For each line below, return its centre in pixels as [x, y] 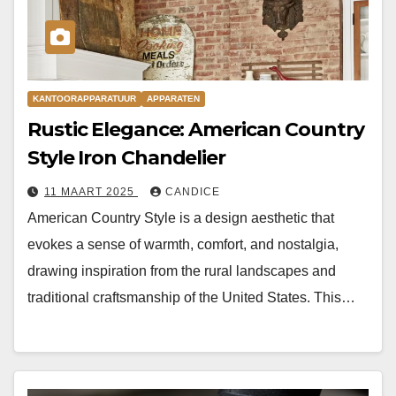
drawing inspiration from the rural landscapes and [182, 271]
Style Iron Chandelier [126, 158]
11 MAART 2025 [91, 192]
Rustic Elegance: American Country [196, 130]
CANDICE [193, 192]
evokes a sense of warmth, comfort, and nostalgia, [183, 245]
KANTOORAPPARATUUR [84, 99]
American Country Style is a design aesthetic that [181, 218]
